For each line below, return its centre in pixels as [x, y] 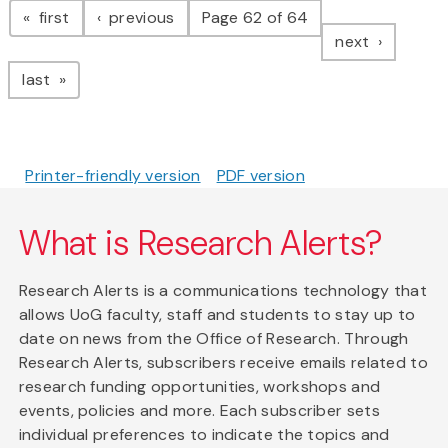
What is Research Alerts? [201, 243]
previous [139, 17]
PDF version [260, 175]
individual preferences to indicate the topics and [204, 434]
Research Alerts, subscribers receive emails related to [223, 362]
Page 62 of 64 [255, 17]
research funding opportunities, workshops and [199, 386]
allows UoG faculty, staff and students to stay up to [217, 314]
